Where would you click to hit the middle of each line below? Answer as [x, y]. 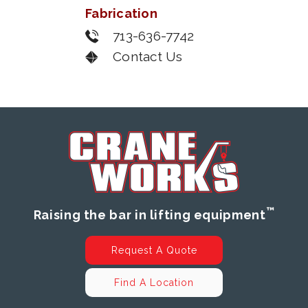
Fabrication [121, 14]
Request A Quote [154, 251]
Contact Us [148, 57]
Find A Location [154, 283]
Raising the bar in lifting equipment [150, 215]
